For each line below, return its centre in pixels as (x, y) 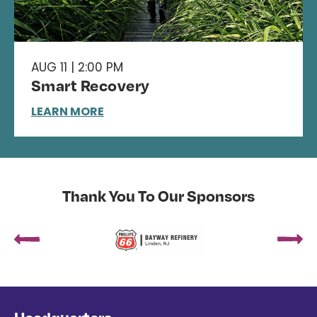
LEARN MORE (68, 111)
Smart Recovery (91, 85)
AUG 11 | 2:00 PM (77, 67)
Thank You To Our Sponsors (158, 195)
